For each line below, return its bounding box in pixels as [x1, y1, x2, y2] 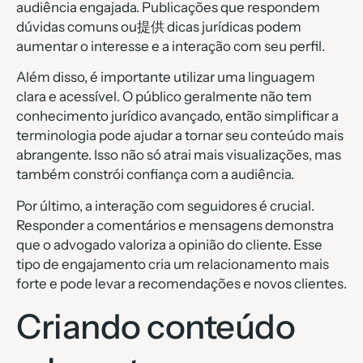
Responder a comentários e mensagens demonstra [16, 216, 334, 233]
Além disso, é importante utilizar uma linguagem [16, 69, 315, 86]
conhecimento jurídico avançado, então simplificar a [16, 108, 339, 125]
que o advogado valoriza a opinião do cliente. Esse [16, 236, 322, 253]
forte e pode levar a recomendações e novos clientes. [16, 275, 347, 292]
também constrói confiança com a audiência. [16, 166, 294, 183]
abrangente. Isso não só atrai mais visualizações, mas [16, 147, 341, 164]
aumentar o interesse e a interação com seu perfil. [16, 38, 325, 54]
